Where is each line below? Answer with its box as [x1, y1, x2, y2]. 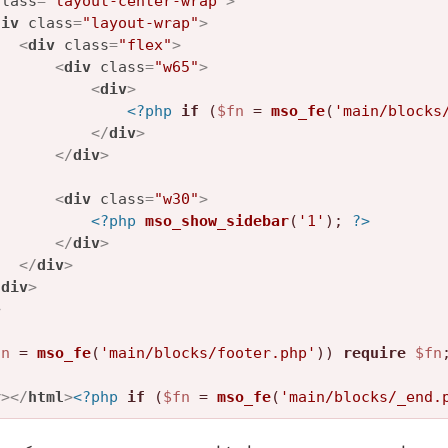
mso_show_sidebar [145, 212, 289, 231]
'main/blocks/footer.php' [100, 344, 316, 363]
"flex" [118, 36, 172, 55]
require [343, 344, 406, 363]
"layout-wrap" [82, 14, 199, 33]
